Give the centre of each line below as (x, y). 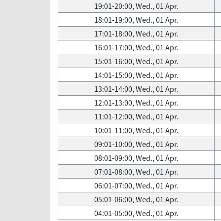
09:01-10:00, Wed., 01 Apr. (136, 144)
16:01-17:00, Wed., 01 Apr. (136, 47)
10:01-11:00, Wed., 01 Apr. (136, 130)
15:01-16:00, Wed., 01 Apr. (136, 61)
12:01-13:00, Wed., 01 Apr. (136, 103)
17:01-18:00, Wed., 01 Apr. (136, 34)
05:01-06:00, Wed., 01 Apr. (136, 199)
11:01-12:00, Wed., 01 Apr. (136, 116)
